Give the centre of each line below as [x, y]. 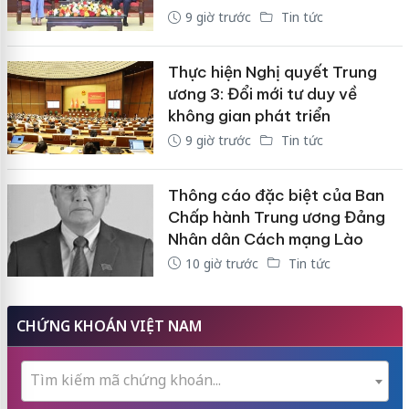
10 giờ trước [221, 263]
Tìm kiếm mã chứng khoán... [125, 380]
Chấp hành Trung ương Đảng [276, 217]
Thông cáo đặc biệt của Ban [276, 195]
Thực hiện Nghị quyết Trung [272, 73]
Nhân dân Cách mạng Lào [265, 239]
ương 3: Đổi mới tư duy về [262, 94]
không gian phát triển [249, 116]
